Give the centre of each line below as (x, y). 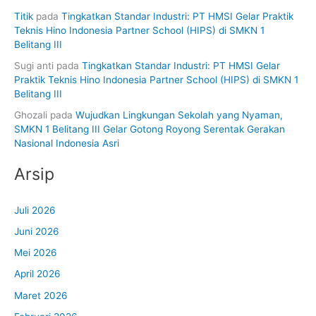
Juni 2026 (37, 231)
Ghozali (31, 115)
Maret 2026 (41, 295)
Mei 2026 (36, 253)
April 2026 (37, 274)
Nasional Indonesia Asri (67, 144)
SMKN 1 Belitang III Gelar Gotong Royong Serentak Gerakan (150, 129)
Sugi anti (34, 65)
